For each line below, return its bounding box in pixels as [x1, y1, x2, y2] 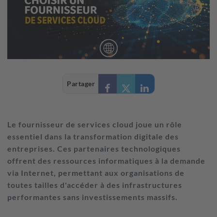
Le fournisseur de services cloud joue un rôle [7, 120, 182, 129]
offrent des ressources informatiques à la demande [7, 156, 205, 165]
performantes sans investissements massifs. [7, 192, 178, 201]
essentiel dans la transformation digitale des [7, 132, 179, 141]
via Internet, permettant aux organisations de [7, 168, 185, 177]
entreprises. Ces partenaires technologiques [7, 144, 181, 153]
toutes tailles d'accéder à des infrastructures [7, 180, 182, 189]
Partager [67, 79, 95, 88]
